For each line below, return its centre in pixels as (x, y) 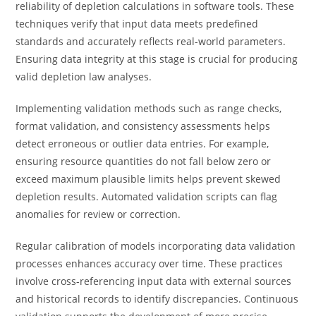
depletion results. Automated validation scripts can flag (147, 196)
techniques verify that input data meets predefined (137, 24)
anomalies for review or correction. (98, 214)
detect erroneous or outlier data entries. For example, (142, 144)
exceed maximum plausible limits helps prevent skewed (148, 179)
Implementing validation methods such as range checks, (149, 108)
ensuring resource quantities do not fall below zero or (144, 161)
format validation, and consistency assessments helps (143, 126)
